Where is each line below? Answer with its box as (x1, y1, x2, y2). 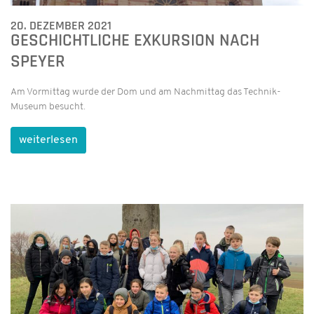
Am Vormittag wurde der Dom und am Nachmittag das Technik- (11, 87, 281, 98)
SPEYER (11, 50, 65, 74)
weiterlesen (19, 134, 78, 146)
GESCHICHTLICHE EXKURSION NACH (11, 29, 259, 53)
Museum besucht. (11, 102, 86, 113)
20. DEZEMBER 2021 (11, 18, 111, 34)
